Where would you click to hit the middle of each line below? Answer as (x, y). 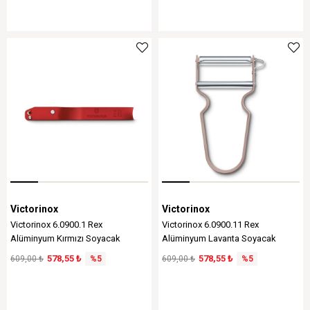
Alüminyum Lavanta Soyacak (219, 238)
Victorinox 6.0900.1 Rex (56, 225)
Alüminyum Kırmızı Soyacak (65, 238)
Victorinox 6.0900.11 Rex (210, 225)
